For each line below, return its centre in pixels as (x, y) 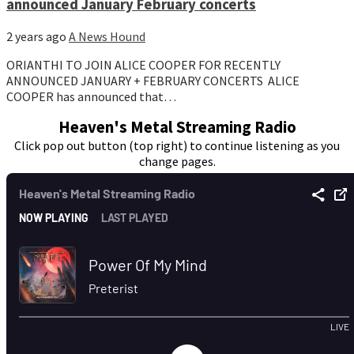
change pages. (177, 162)
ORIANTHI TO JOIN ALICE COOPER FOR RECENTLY (143, 65)
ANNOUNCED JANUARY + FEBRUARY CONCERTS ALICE (153, 81)
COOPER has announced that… (91, 97)
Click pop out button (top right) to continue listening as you (177, 146)
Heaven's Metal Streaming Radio (177, 128)
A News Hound (107, 37)
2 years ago (38, 37)
